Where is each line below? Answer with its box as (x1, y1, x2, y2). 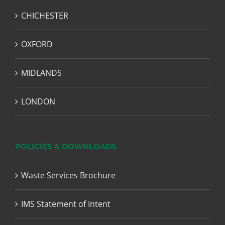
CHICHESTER (21, 10, 68, 22)
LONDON (21, 96, 55, 107)
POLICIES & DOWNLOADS (15, 142, 117, 152)
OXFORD (21, 39, 53, 50)
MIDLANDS (21, 67, 62, 79)
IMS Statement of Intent (21, 198, 110, 210)
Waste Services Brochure (21, 170, 116, 181)
